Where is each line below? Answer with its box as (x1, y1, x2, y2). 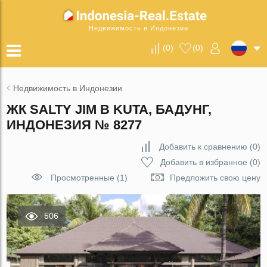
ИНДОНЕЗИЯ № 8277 (7, 117, 142, 132)
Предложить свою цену (169, 173, 260, 182)
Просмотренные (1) (50, 173, 128, 182)
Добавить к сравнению (159, 142, 247, 151)
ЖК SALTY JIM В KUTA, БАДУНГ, (7, 102, 212, 117)
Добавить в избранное (160, 157, 247, 167)
